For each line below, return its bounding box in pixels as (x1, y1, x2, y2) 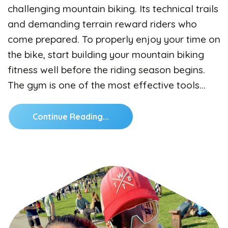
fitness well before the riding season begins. (8, 63, 205, 76)
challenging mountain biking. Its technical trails (8, 2, 218, 15)
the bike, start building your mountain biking (8, 48, 204, 61)
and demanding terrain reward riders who (8, 17, 197, 30)
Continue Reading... (33, 111, 109, 122)
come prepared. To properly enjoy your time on (8, 33, 220, 45)
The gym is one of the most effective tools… (8, 78, 206, 91)
